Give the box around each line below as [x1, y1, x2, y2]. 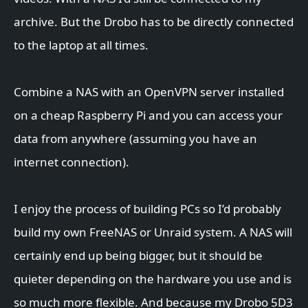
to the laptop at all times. [14, 37, 148, 54]
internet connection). [14, 154, 129, 170]
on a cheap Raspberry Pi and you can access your [14, 107, 283, 124]
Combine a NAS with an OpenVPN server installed [14, 84, 284, 100]
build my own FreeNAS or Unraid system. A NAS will [14, 224, 292, 241]
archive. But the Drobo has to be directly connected [14, 14, 294, 30]
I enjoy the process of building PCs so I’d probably [14, 201, 281, 217]
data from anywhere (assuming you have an [14, 131, 257, 147]
